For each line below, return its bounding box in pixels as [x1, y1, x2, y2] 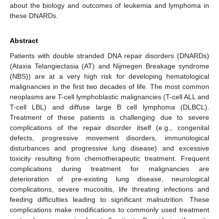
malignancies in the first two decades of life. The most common [10, 82, 209, 90]
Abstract [10, 36, 38, 44]
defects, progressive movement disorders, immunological [10, 133, 209, 142]
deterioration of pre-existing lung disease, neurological [10, 175, 209, 183]
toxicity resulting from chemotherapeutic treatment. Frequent [10, 154, 209, 162]
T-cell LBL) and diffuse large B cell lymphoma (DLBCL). [10, 103, 209, 111]
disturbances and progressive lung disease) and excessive [10, 144, 209, 152]
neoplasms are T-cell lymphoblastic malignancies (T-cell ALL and [10, 92, 209, 101]
